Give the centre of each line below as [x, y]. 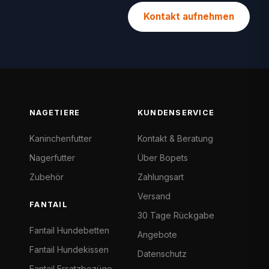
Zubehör [47, 177]
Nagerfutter [53, 158]
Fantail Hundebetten [70, 230]
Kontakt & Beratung [175, 138]
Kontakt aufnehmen [189, 16]
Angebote [157, 234]
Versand [154, 196]
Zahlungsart [161, 177]
